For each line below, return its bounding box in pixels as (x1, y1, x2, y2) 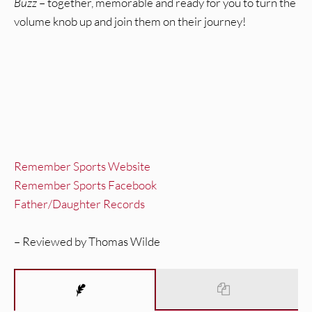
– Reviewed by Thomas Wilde (14, 234, 160, 249)
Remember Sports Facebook (14, 178, 157, 193)
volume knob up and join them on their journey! (14, 14, 246, 29)
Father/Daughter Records (14, 196, 145, 212)
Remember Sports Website (14, 159, 150, 174)
